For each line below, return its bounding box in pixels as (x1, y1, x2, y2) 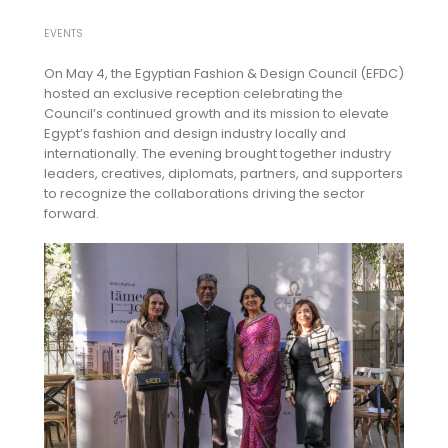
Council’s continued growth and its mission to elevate (43, 104, 389, 124)
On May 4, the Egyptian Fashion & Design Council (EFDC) (43, 64, 404, 84)
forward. (43, 204, 99, 224)
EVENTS (43, 26, 83, 42)
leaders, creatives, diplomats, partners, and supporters (43, 164, 403, 184)
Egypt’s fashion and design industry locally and (43, 124, 346, 144)
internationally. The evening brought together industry (43, 144, 391, 164)
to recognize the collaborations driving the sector (43, 184, 365, 204)
